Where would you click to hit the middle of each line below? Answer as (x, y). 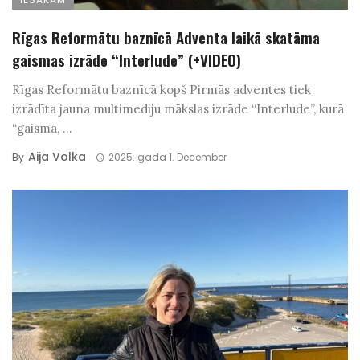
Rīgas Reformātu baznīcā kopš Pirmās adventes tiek (162, 89)
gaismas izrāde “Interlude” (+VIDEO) (127, 59)
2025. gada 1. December (167, 157)
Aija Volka (57, 156)
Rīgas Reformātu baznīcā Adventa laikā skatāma (166, 37)
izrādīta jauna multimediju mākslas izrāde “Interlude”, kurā (178, 108)
